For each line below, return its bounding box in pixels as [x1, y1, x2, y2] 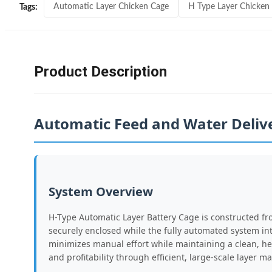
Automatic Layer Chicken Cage [53, 2, 169, 11]
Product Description [34, 63, 167, 80]
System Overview [49, 183, 153, 200]
